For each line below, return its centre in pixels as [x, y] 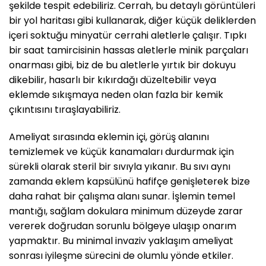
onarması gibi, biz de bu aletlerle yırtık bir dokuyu [122, 65]
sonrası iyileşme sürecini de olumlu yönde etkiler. [121, 255]
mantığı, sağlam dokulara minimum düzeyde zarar [126, 211]
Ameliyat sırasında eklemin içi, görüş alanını [109, 137]
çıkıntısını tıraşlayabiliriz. [65, 109]
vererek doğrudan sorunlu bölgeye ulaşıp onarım [123, 226]
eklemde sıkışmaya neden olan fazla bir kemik [116, 94]
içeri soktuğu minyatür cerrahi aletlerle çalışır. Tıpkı [128, 35]
